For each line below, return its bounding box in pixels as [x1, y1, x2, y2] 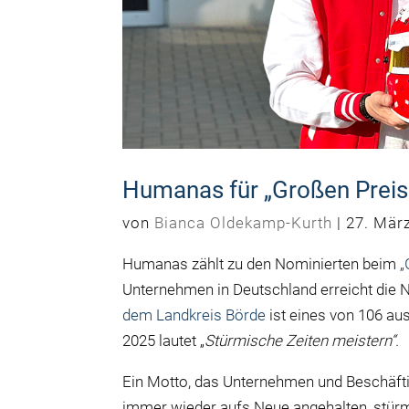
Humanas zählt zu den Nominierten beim [122, 255, 401, 274]
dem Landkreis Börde [122, 306, 267, 325]
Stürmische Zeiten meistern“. [204, 331, 400, 351]
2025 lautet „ [122, 331, 205, 351]
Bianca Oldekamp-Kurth [154, 214, 333, 233]
